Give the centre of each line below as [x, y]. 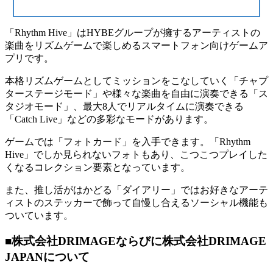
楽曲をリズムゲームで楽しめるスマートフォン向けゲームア [136, 45]
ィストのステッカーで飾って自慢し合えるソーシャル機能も [136, 202]
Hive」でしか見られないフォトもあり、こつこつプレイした [136, 154]
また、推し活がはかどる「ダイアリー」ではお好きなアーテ [136, 190]
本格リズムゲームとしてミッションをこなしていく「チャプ [136, 80]
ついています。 [39, 215]
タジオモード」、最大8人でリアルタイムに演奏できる [124, 106]
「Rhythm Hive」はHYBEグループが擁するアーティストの [133, 32]
